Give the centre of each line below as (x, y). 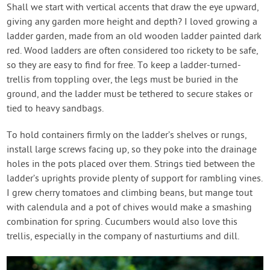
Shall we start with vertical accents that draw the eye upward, (133, 8)
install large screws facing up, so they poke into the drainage (132, 150)
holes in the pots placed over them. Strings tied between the (131, 165)
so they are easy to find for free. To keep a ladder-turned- (124, 66)
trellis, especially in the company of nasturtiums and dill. (123, 237)
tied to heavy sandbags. (55, 109)
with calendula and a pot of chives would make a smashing (130, 208)
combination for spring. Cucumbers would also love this (122, 223)
